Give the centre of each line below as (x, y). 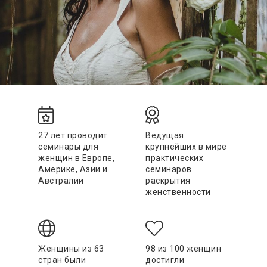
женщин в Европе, (76, 158)
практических (174, 158)
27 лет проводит (73, 136)
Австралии (61, 181)
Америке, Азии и (73, 170)
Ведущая (165, 136)
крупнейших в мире (186, 147)
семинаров (169, 170)
